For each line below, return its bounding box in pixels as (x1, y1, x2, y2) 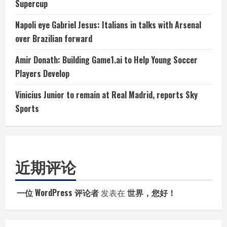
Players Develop (15, 67, 69, 80)
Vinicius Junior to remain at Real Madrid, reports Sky (15, 88, 198, 101)
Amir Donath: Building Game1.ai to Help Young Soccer (15, 53, 198, 66)
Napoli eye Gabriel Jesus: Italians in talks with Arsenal (15, 18, 201, 31)
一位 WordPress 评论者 (17, 186, 99, 199)
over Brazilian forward (15, 32, 92, 45)
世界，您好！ (127, 186, 176, 199)
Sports (15, 102, 39, 115)
